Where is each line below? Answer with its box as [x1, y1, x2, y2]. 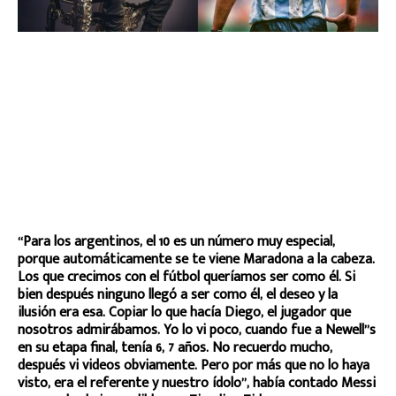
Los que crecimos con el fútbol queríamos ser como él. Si [18, 264, 355, 289]
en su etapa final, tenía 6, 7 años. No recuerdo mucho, [18, 335, 332, 360]
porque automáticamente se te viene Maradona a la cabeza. [18, 247, 375, 271]
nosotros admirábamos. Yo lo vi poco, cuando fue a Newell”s [18, 317, 376, 342]
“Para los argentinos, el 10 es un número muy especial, [18, 229, 335, 254]
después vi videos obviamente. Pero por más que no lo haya [18, 353, 369, 377]
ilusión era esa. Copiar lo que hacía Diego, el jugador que [18, 300, 351, 324]
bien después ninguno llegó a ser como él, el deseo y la [18, 282, 338, 307]
